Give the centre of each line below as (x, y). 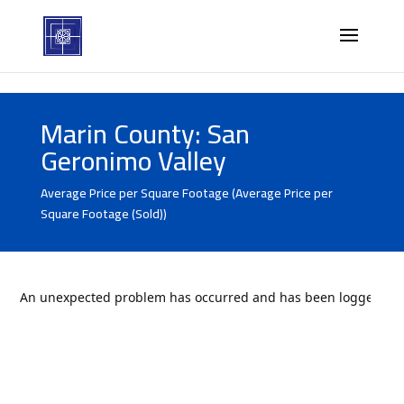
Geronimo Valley (133, 161)
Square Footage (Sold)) (103, 214)
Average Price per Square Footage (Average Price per (186, 193)
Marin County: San (145, 133)
